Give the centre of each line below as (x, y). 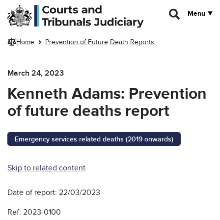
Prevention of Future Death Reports (100, 42)
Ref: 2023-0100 (34, 212)
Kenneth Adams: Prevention (107, 94)
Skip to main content (38, 9)
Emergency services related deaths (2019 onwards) (94, 139)
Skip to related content (46, 168)
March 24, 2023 (36, 73)
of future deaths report (88, 111)
